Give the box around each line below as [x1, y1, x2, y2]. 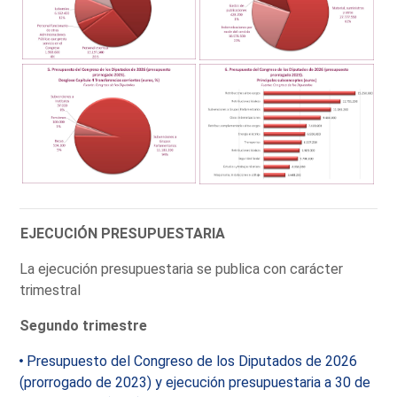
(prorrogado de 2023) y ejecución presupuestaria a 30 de [19, 373, 371, 391]
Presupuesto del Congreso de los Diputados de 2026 [27, 352, 358, 370]
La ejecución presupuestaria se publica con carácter [19, 260, 344, 277]
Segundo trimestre [19, 316, 148, 334]
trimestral [19, 281, 82, 299]
